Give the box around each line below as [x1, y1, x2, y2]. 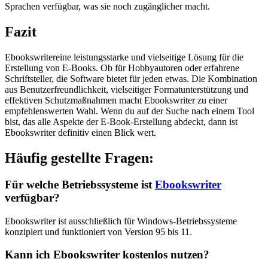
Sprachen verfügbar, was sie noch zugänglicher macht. [5, 1, 210, 12]
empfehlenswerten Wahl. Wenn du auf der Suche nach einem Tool [5, 106, 254, 117]
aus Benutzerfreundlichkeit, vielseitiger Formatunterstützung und [5, 84, 248, 95]
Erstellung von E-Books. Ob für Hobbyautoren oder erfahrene [5, 63, 239, 74]
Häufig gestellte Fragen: [5, 150, 154, 166]
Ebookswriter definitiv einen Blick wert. [5, 127, 156, 138]
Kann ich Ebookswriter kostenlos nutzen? [5, 248, 209, 261]
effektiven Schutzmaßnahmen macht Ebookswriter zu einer [5, 95, 227, 106]
